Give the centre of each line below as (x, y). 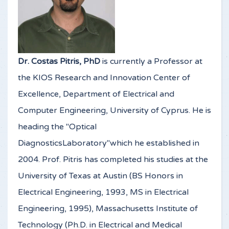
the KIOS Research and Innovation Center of (104, 77)
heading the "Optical (57, 127)
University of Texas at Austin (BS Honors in (100, 176)
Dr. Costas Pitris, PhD (59, 61)
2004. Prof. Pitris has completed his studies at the (113, 159)
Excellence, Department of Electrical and (96, 94)
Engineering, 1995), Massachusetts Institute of (108, 208)
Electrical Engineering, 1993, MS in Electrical (103, 192)
